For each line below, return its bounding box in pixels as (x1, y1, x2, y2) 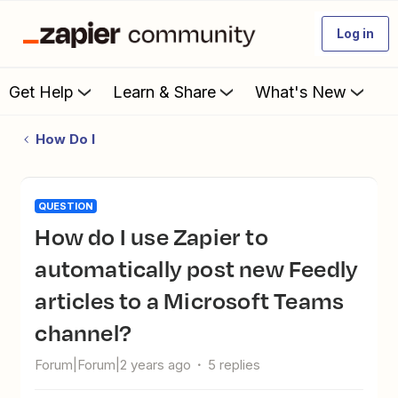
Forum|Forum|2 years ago (35, 356, 192, 373)
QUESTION (38, 200, 94, 212)
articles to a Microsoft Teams (35, 283, 345, 317)
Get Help (9, 82, 74, 101)
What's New (255, 82, 346, 101)
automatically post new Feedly (35, 251, 359, 285)
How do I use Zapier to (35, 219, 52, 253)
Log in (337, 26, 374, 41)
